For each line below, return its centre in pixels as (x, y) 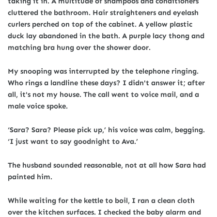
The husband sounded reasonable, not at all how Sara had (107, 165)
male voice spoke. (38, 106)
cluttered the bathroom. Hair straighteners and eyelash (103, 13)
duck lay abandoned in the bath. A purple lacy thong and (106, 36)
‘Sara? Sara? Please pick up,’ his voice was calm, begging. (106, 130)
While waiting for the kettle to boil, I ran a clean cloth (101, 201)
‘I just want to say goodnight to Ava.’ (73, 141)
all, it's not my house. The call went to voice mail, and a (103, 94)
